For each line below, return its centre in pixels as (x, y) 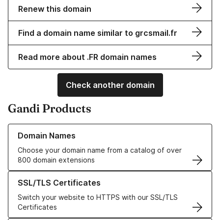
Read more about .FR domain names (87, 57)
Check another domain (110, 85)
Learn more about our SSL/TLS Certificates (79, 176)
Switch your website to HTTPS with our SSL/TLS (98, 197)
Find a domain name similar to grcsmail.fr (98, 33)
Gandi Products (50, 109)
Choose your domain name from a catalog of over (100, 150)
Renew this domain (55, 9)
